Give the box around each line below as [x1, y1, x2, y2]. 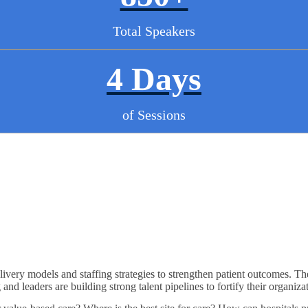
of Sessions [122, 107, 186, 122]
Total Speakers [113, 23, 195, 38]
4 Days [107, 60, 201, 97]
